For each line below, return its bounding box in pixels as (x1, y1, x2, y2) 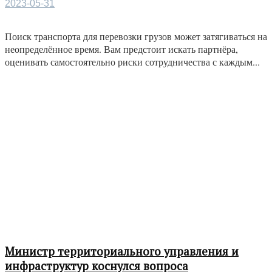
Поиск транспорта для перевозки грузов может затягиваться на (5, 30, 267, 43)
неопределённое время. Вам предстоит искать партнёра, (5, 42, 238, 56)
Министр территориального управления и (5, 243, 239, 259)
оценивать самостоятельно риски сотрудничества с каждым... (5, 55, 260, 69)
